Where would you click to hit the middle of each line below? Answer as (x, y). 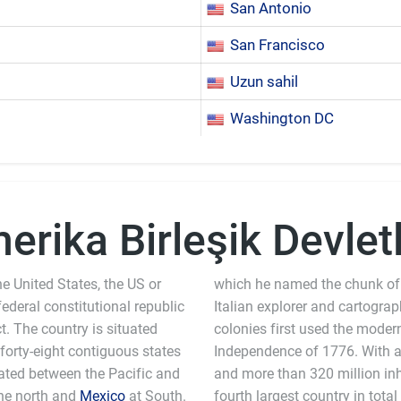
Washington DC (282, 118)
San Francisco (277, 45)
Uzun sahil (264, 81)
